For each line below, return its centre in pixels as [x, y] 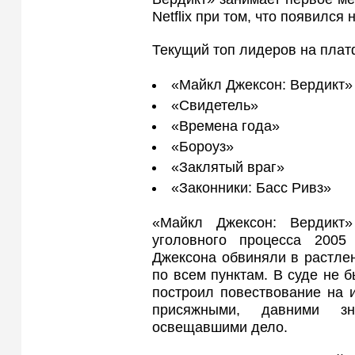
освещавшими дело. [220, 328]
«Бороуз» [202, 147]
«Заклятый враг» [228, 168]
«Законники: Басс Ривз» [251, 188]
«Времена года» [225, 126]
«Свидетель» [215, 106]
